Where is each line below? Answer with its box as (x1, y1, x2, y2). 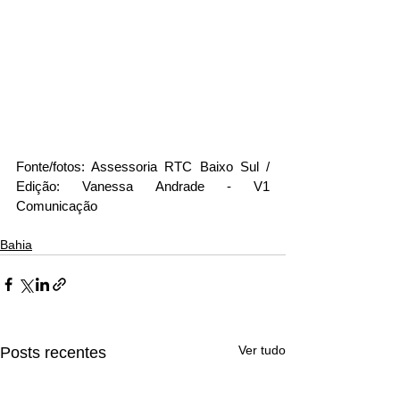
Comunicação (16, 197, 97, 213)
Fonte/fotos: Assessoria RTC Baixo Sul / (16, 158, 270, 174)
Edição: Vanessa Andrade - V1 (16, 178, 270, 194)
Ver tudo (238, 342, 286, 357)
